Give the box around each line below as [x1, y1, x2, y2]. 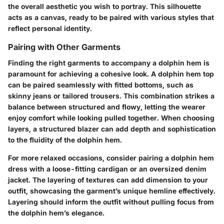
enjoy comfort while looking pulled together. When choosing [8, 113, 214, 122]
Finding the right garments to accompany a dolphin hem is [8, 58, 209, 67]
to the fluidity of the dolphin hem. [8, 135, 122, 144]
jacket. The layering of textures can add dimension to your [8, 175, 208, 184]
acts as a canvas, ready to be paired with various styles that [8, 12, 214, 21]
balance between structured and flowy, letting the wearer [8, 102, 205, 111]
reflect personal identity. [8, 23, 92, 32]
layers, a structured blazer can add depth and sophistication [8, 124, 216, 133]
